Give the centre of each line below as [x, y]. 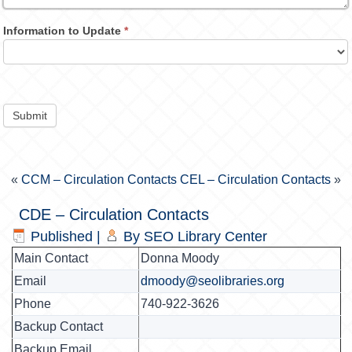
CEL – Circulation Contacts [255, 180]
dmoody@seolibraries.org [213, 281]
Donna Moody [180, 258]
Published [62, 236]
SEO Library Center [206, 236]
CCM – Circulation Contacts [99, 180]
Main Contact [51, 258]
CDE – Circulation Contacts [114, 214]
